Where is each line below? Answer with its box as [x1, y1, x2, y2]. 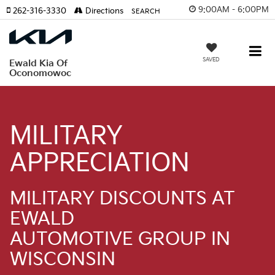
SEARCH [131, 7, 160, 15]
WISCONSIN [10, 249, 115, 271]
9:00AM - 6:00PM [198, 4, 269, 15]
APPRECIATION [10, 149, 190, 178]
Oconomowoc [9, 68, 71, 79]
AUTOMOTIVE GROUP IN [10, 228, 230, 250]
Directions [83, 6, 123, 16]
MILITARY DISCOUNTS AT [10, 188, 235, 210]
